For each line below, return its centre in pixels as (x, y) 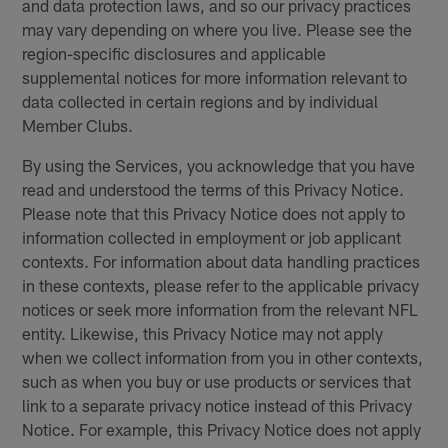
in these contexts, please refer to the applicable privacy (221, 284)
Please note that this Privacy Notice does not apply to (214, 212)
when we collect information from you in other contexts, (223, 356)
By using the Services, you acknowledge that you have (219, 164)
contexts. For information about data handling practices (221, 260)
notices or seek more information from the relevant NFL (220, 308)
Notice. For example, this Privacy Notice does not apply (222, 428)
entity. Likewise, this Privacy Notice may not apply (203, 332)
